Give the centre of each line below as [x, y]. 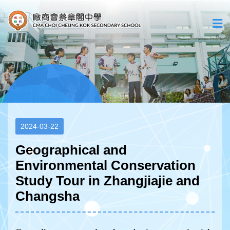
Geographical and [71, 150]
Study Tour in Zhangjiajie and [108, 181]
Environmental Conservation [106, 165]
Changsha [47, 196]
